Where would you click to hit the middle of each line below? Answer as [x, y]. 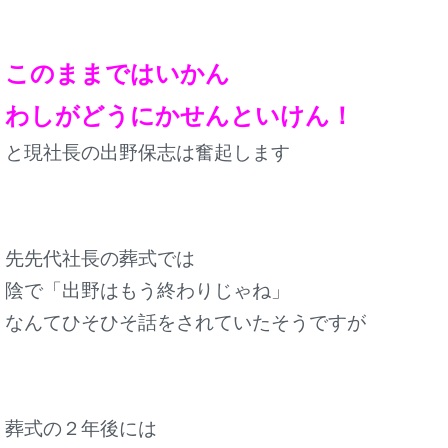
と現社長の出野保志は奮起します [147, 151]
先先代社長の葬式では [100, 257]
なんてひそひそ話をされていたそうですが [185, 321]
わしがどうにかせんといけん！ [179, 114]
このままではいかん [117, 72]
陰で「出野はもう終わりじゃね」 [147, 289]
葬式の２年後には [81, 427]
